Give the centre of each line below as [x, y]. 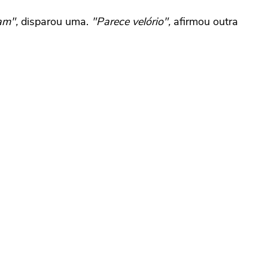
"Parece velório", [130, 21]
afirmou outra [204, 21]
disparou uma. [53, 21]
